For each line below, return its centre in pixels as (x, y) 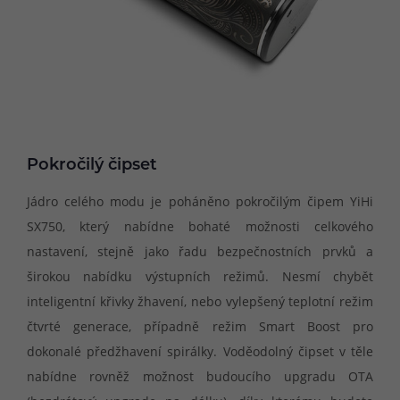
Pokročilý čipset (92, 165)
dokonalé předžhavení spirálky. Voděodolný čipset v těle (200, 352)
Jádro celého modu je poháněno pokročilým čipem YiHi (200, 202)
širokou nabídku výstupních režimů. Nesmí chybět (200, 277)
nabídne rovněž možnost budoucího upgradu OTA (200, 377)
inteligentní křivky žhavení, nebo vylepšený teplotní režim (200, 302)
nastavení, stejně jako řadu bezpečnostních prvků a (200, 252)
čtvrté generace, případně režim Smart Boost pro (200, 327)
